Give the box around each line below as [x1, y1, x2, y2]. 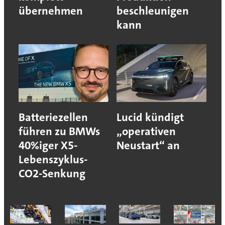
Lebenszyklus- [18, 152, 87, 167]
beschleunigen [117, 3, 189, 18]
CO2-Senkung [18, 166, 85, 181]
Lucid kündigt [117, 109, 184, 125]
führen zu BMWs [18, 124, 100, 139]
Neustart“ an [117, 138, 180, 153]
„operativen [117, 124, 176, 139]
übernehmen [18, 3, 83, 18]
